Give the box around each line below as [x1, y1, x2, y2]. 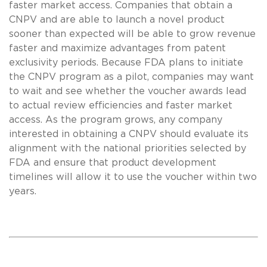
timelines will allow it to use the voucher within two [9, 172, 257, 182]
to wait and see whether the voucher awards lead [9, 86, 246, 96]
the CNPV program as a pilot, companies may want [9, 72, 254, 82]
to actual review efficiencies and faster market [9, 100, 232, 110]
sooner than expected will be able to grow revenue [9, 29, 256, 39]
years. [9, 186, 39, 196]
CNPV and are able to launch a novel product [9, 14, 225, 24]
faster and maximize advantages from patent [9, 43, 226, 53]
